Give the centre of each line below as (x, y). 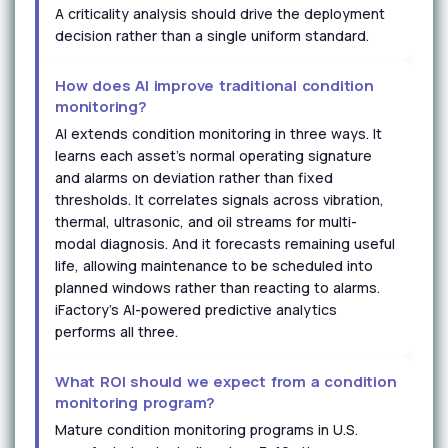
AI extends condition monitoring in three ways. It (218, 133)
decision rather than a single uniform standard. (212, 35)
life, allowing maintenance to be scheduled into (214, 265)
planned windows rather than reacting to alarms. (217, 287)
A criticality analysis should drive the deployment (220, 13)
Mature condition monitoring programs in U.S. (206, 429)
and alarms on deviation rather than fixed (194, 177)
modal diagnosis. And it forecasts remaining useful (225, 243)
